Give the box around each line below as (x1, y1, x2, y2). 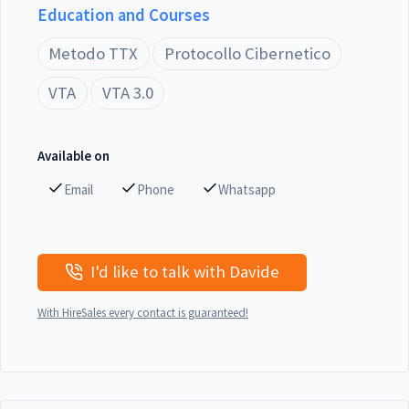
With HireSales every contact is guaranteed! (37, 304, 248, 320)
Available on (37, 146, 110, 164)
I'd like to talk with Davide (228, 261, 279, 283)
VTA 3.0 (101, 82, 153, 103)
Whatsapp (218, 180, 277, 198)
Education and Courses (37, 5, 210, 26)
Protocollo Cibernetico (163, 43, 330, 64)
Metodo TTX (48, 43, 139, 64)
